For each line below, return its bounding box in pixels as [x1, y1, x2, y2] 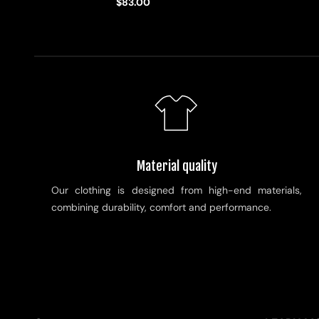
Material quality [136, 158, 217, 174]
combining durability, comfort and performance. [51, 201, 271, 214]
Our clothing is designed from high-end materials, [51, 184, 302, 197]
